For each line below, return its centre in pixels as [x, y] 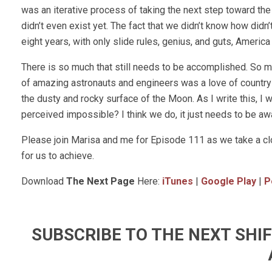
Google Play [229, 182]
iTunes [178, 182]
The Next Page [102, 182]
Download [44, 182]
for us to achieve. [58, 156]
